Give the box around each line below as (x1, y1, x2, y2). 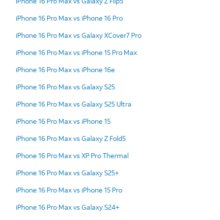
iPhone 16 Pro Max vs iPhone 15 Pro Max (16, 47, 137, 57)
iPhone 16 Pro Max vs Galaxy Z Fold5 (16, 133, 126, 143)
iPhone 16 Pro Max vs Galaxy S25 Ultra (16, 99, 132, 109)
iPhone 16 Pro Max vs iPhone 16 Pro (16, 13, 123, 23)
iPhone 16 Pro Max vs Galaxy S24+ (16, 202, 119, 212)
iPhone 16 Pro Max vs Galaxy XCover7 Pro (16, 30, 141, 40)
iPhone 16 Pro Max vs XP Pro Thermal (16, 150, 129, 160)
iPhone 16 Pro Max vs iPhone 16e (16, 64, 115, 74)
